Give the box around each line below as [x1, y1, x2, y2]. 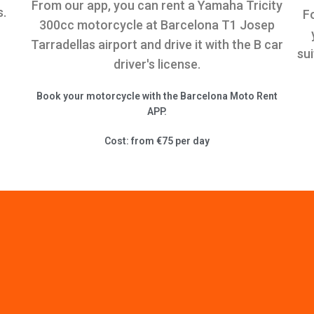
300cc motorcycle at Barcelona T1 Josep [39, 18, 275, 32]
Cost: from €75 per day [104, 135, 210, 146]
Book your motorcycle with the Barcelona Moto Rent [36, 90, 278, 102]
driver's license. [113, 57, 200, 71]
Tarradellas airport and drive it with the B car [30, 37, 283, 52]
